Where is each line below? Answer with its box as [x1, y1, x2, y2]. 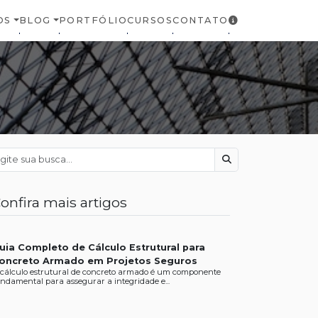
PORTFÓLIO [58, 15, 128, 26]
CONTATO [172, 15, 229, 26]
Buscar [225, 160, 258, 171]
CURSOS [127, 15, 173, 26]
